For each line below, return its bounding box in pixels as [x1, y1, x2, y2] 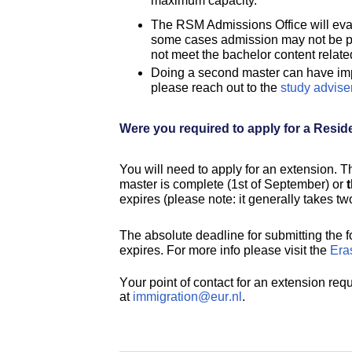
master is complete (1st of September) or [119, 177, 346, 191]
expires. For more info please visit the [119, 243, 327, 257]
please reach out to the [151, 80, 280, 94]
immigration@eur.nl [133, 289, 242, 303]
